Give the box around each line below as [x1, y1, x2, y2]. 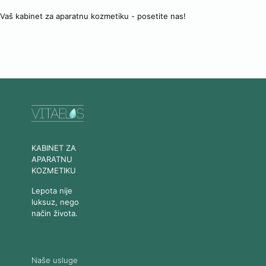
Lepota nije [31, 186, 72, 196]
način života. [31, 208, 78, 218]
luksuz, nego [31, 197, 79, 207]
